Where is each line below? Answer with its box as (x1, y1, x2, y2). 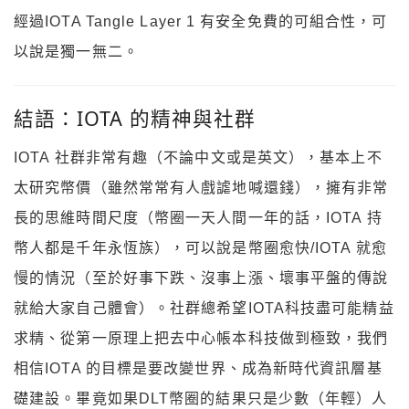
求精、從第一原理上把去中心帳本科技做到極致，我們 (14, 330, 389, 347)
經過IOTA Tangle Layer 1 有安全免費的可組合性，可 (14, 13, 388, 29)
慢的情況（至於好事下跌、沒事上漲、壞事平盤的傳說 (14, 270, 389, 287)
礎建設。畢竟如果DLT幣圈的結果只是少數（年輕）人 (14, 391, 388, 407)
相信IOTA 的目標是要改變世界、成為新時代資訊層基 (14, 361, 383, 377)
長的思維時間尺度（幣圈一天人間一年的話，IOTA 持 (14, 210, 383, 226)
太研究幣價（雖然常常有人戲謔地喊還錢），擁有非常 (14, 180, 389, 196)
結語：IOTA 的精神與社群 (14, 105, 256, 132)
